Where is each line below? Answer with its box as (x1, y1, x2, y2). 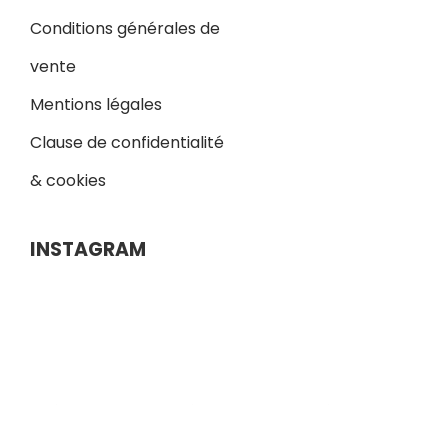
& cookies (30, 168, 106, 192)
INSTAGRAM (30, 235, 146, 263)
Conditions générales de (30, 16, 220, 40)
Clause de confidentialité (30, 130, 224, 154)
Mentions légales (30, 92, 162, 116)
